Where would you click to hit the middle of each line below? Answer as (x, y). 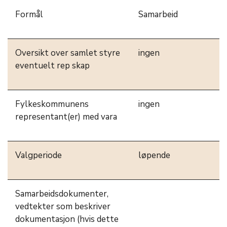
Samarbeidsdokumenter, (62, 194)
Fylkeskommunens (52, 104)
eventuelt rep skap (52, 66)
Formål (29, 14)
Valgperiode (39, 155)
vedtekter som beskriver (63, 206)
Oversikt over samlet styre (68, 53)
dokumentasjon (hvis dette (67, 219)
